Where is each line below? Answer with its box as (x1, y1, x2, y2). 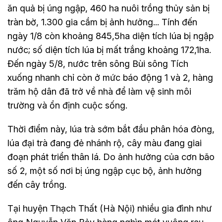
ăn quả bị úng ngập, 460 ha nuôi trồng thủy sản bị (7, 2, 210, 13)
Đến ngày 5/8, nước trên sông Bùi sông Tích (7, 58, 188, 69)
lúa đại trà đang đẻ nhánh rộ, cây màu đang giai (7, 137, 202, 148)
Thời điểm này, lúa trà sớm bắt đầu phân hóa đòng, (7, 123, 215, 134)
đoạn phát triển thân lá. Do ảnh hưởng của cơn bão (7, 151, 215, 162)
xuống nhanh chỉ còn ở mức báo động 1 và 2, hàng (7, 72, 213, 83)
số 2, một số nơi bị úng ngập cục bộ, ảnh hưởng (7, 165, 202, 176)
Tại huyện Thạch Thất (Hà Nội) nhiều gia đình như (7, 203, 212, 214)
